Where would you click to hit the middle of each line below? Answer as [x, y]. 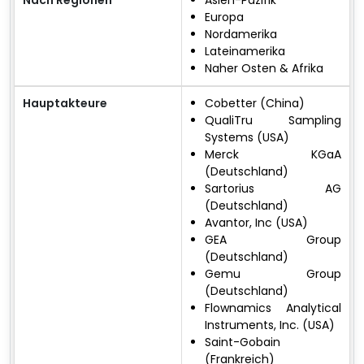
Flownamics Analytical [273, 308]
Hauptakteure [65, 103]
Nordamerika [241, 34]
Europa [224, 17]
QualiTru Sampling [273, 120]
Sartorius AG [273, 188]
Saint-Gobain [243, 342]
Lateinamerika [245, 51]
